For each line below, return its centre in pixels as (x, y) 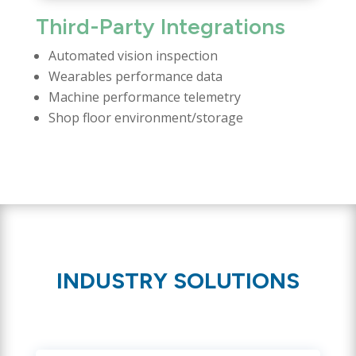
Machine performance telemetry (144, 97)
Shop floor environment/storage (145, 117)
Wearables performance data (135, 76)
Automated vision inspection (133, 55)
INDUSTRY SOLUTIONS (178, 280)
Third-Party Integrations (160, 26)
